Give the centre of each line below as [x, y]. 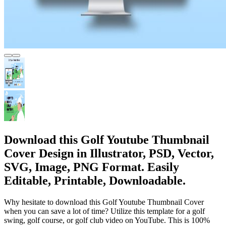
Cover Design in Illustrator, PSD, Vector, [109, 153]
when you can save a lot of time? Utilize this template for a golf [104, 211]
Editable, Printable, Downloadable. [95, 180]
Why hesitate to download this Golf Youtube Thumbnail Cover [104, 202]
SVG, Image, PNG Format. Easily [92, 167]
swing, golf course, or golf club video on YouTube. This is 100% [107, 220]
